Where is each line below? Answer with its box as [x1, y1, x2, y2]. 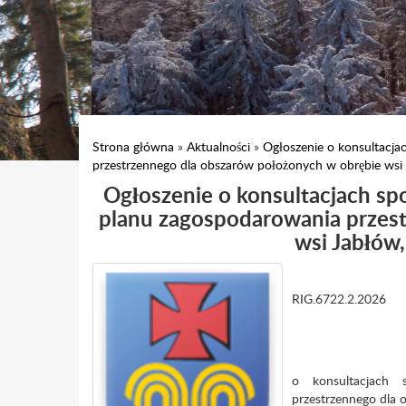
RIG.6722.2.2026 [292, 290, 386, 307]
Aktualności [187, 138, 250, 155]
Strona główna [92, 138, 174, 155]
